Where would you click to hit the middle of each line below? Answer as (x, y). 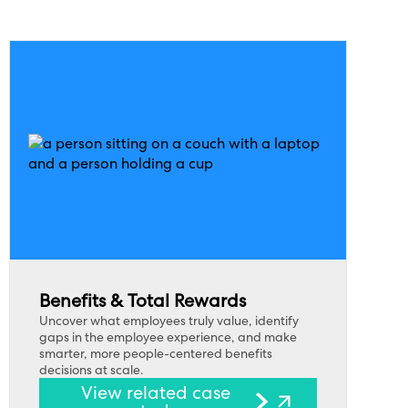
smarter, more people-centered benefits (155, 353)
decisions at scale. (91, 370)
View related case (156, 393)
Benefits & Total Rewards (142, 301)
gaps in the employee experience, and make (168, 337)
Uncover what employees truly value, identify (168, 321)
